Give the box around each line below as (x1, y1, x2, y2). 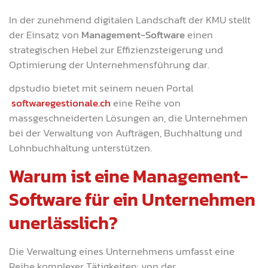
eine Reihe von (111, 95, 181, 111)
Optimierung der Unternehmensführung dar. (9, 56, 209, 72)
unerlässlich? (9, 209, 118, 236)
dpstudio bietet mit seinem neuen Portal (9, 80, 193, 96)
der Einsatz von (9, 26, 81, 42)
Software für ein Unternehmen (9, 185, 255, 213)
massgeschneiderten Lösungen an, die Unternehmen (9, 110, 248, 126)
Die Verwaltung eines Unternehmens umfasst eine (9, 243, 234, 259)
